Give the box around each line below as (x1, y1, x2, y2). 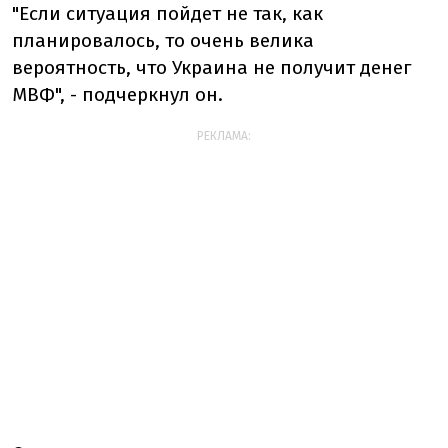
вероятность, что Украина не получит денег (12, 56, 412, 80)
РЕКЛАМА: (197, 129, 251, 144)
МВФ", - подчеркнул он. (12, 83, 223, 107)
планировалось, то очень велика (12, 29, 314, 53)
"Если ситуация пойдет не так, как (12, 2, 323, 26)
